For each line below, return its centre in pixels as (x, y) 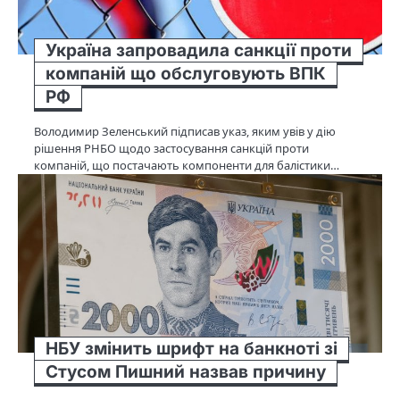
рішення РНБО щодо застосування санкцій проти (171, 148)
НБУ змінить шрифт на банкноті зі (192, 348)
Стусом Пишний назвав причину (186, 371)
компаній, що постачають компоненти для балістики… (187, 165)
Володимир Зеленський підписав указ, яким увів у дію (185, 131)
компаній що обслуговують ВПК (186, 73)
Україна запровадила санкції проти (199, 50)
